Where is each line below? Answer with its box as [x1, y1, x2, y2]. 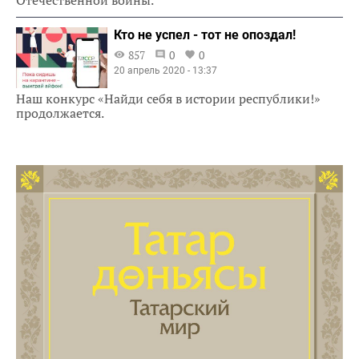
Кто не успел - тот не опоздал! [114, 26, 296, 42]
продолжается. [16, 104, 104, 123]
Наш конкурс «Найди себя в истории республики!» [16, 90, 321, 108]
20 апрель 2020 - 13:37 [114, 64, 218, 76]
